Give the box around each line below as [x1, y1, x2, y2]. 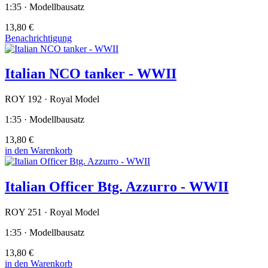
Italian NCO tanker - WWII [5, 66, 176, 82]
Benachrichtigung [5, 32, 72, 43]
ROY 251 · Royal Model [5, 207, 99, 218]
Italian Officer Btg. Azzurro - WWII [5, 179, 229, 195]
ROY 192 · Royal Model [5, 94, 99, 105]
